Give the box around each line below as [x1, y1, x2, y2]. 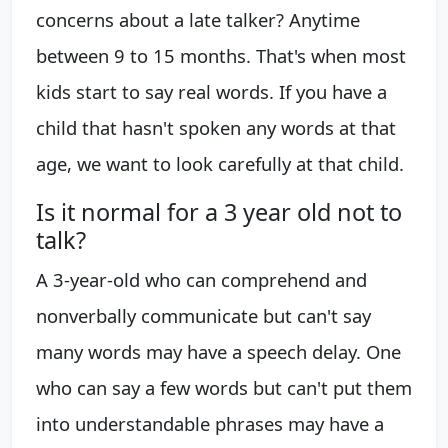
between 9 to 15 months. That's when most [36, 43, 406, 68]
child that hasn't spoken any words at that [36, 115, 396, 140]
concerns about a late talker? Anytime [36, 7, 360, 32]
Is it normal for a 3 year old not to [36, 196, 402, 228]
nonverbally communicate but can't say [36, 303, 371, 328]
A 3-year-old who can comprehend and [36, 267, 367, 292]
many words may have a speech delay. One [36, 339, 401, 364]
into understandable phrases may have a [36, 411, 384, 436]
